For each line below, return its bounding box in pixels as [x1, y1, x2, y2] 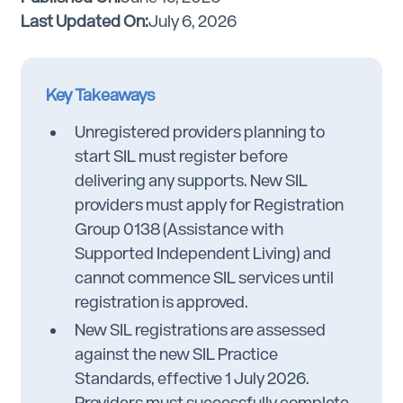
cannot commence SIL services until [74, 267, 335, 287]
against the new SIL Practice [74, 345, 279, 364]
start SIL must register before [74, 146, 289, 166]
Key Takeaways [45, 85, 155, 104]
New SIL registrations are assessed [74, 320, 327, 340]
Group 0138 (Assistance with [74, 219, 284, 238]
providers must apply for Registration [74, 194, 345, 214]
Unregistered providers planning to [74, 121, 326, 141]
